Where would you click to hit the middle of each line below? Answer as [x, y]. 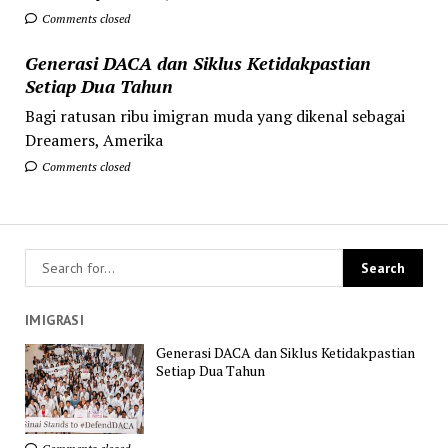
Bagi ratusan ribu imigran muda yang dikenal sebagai [214, 115]
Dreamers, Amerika [93, 139]
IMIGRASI [54, 319]
